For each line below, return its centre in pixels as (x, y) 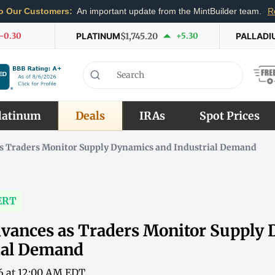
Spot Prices (229, 116)
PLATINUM (98, 36)
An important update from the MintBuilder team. (169, 11)
